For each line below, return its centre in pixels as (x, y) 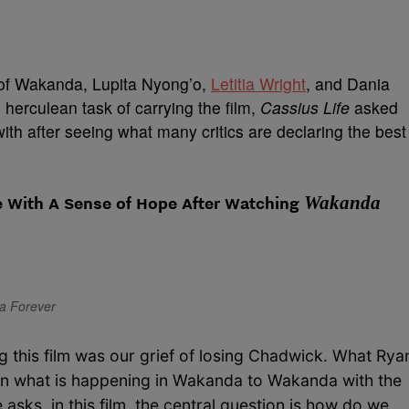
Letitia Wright (258, 84)
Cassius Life (305, 107)
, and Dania (348, 84)
